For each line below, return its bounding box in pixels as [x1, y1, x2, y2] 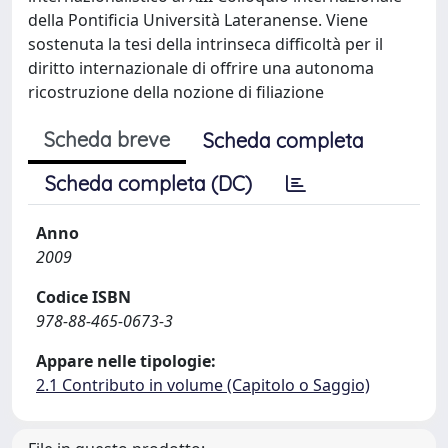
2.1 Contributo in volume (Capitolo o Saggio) [36, 373, 370, 396]
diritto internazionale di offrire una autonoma [28, 56, 374, 79]
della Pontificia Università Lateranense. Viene [28, 8, 368, 31]
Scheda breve [44, 126, 170, 152]
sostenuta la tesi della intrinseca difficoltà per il [28, 32, 383, 55]
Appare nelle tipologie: [36, 349, 216, 372]
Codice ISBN [36, 285, 131, 308]
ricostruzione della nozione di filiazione [28, 80, 324, 103]
